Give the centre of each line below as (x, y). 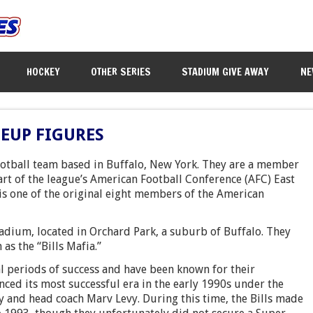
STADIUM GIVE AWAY (226, 71)
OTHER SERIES (121, 71)
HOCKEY (44, 71)
